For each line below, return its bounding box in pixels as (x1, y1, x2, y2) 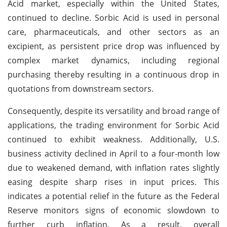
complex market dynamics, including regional (8, 54, 219, 66)
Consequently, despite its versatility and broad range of (8, 105, 219, 117)
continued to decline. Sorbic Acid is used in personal (8, 12, 219, 23)
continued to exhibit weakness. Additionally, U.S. (8, 133, 219, 145)
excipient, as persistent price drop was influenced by (8, 40, 219, 52)
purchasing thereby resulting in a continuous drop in (8, 68, 219, 80)
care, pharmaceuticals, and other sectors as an (8, 26, 219, 37)
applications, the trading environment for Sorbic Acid (8, 119, 219, 131)
